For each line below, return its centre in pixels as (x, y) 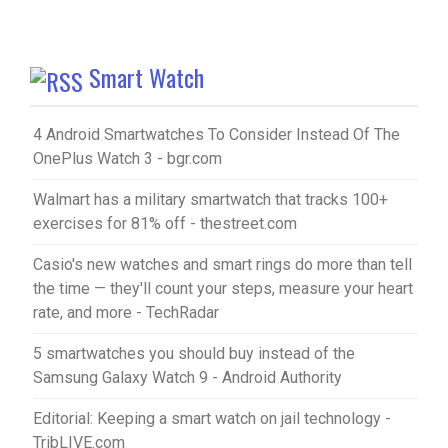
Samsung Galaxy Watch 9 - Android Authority (187, 377)
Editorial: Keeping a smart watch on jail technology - (212, 418)
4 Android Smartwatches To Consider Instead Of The (216, 134)
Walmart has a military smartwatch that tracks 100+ (210, 199)
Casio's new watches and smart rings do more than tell (222, 264)
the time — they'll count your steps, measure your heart (223, 288)
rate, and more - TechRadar (126, 312)
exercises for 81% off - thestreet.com (165, 223)
